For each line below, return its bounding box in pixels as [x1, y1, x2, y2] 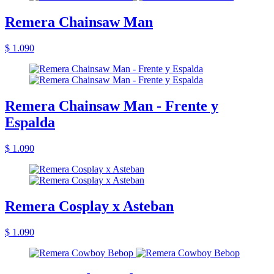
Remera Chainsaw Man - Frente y [5, 98, 218, 114]
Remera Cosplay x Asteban [5, 198, 174, 214]
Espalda [5, 114, 55, 131]
